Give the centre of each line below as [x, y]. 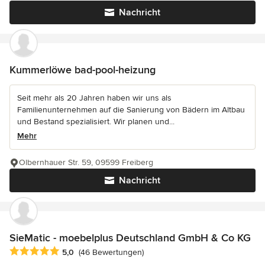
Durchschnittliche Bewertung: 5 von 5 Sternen [104, 251]
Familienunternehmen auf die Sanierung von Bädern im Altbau [131, 109]
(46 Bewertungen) [111, 252]
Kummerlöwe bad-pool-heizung [83, 70]
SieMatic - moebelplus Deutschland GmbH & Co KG [130, 237]
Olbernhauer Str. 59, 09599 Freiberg [86, 162]
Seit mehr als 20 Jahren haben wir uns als [94, 98]
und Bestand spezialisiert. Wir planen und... [96, 121]
